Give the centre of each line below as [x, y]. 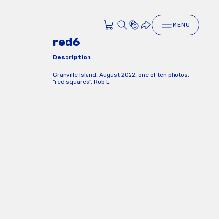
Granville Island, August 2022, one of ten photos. [121, 75]
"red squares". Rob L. [82, 81]
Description [72, 57]
